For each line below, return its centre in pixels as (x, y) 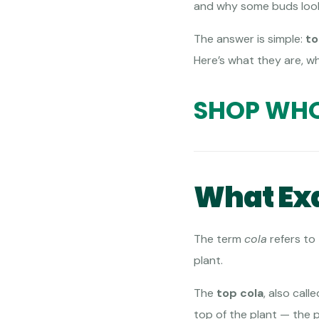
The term (219, 239)
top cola (240, 293)
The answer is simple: (250, 39)
